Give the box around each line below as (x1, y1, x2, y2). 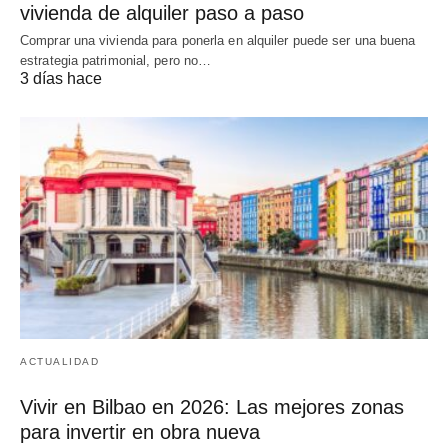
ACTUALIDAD (20, 355, 99, 367)
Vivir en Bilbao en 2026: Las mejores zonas (20, 395, 404, 418)
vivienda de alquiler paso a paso (20, 2, 304, 25)
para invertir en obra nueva (20, 420, 260, 443)
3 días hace (20, 70, 102, 88)
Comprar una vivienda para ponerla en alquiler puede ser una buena (20, 33, 416, 49)
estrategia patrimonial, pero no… (20, 53, 212, 69)
